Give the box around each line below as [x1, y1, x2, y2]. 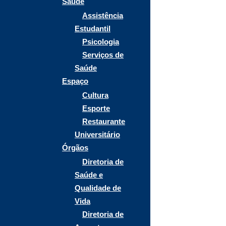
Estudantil [75, 24, 110, 33]
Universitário [75, 130, 120, 139]
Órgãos [62, 143, 88, 152]
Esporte [82, 104, 110, 112]
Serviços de [82, 50, 124, 59]
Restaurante [82, 117, 125, 126]
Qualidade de [75, 184, 121, 192]
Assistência [82, 11, 123, 20]
